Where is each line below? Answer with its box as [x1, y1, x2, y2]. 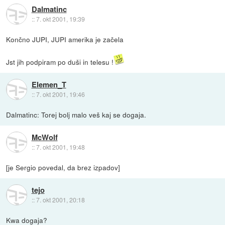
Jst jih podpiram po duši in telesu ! [6, 56, 114, 67]
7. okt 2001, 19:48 [36, 143, 85, 152]
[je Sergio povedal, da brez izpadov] [6, 162, 121, 172]
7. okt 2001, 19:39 [36, 14, 85, 23]
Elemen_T [31, 79, 66, 90]
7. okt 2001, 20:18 [36, 195, 85, 204]
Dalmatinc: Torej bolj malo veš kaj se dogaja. [6, 109, 147, 120]
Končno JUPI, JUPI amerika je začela [6, 34, 124, 44]
